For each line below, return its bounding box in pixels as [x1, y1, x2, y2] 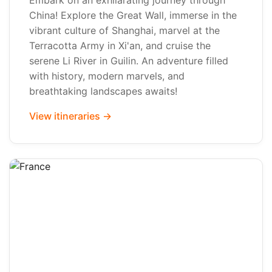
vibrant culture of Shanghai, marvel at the [29, 24, 220, 36]
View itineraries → [29, 110, 112, 122]
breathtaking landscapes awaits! [29, 85, 177, 97]
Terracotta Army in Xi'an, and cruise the [29, 39, 211, 52]
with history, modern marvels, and [29, 70, 185, 82]
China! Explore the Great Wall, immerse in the [29, 9, 237, 21]
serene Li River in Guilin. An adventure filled [29, 55, 228, 67]
